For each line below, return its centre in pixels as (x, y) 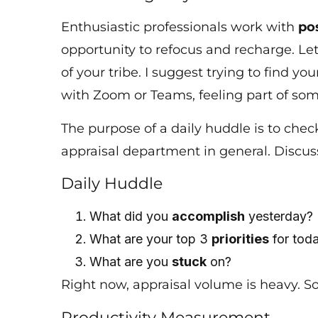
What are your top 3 (151, 239)
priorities (241, 239)
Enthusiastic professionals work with (180, 27)
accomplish (209, 216)
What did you (131, 216)
